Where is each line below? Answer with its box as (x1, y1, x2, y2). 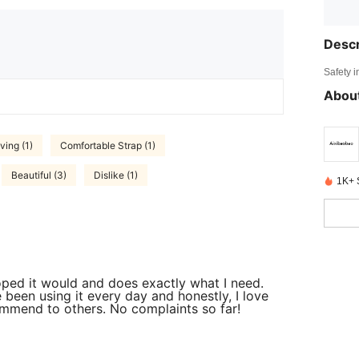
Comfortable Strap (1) (60, 139, 155, 151)
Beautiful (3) (11, 168, 67, 181)
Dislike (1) (94, 168, 138, 181)
